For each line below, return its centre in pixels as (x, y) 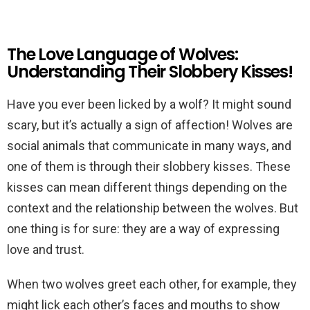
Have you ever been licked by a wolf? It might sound (149, 104)
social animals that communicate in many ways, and (149, 146)
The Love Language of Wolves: (122, 54)
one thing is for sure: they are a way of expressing (143, 229)
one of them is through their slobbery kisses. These (149, 166)
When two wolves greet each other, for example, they (152, 284)
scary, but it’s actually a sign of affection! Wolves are (150, 125)
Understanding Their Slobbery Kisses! (150, 72)
